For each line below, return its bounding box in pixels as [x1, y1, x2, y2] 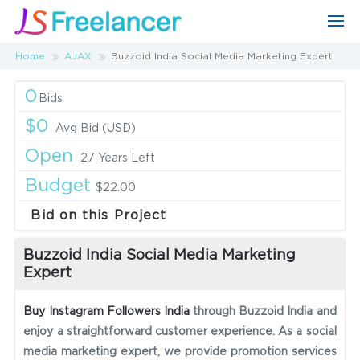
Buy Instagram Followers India [23, 306, 194, 318]
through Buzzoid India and [193, 306, 337, 318]
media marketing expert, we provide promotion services [23, 346, 337, 358]
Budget [25, 177, 92, 195]
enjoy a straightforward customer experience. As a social [23, 326, 337, 338]
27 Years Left [80, 153, 156, 165]
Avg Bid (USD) [55, 123, 137, 135]
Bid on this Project [31, 209, 167, 223]
